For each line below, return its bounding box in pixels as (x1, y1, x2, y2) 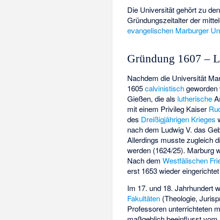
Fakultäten (127, 192, 161, 203)
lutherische (177, 93, 213, 104)
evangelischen (127, 25, 174, 35)
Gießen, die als (127, 93, 178, 104)
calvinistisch (145, 82, 185, 93)
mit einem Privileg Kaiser (127, 103, 209, 114)
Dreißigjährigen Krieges (141, 113, 216, 124)
